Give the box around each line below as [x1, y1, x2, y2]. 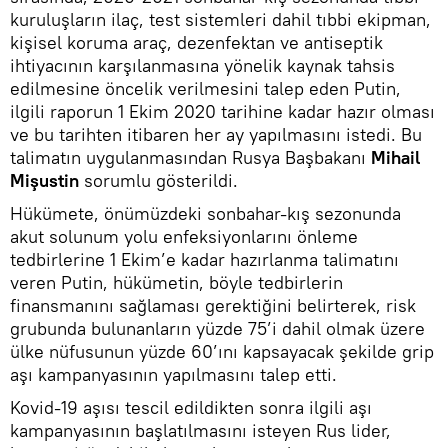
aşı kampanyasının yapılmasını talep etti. [10, 362, 337, 386]
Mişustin [10, 168, 79, 192]
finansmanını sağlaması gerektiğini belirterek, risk [10, 293, 416, 317]
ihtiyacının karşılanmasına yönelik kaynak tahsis [10, 53, 395, 77]
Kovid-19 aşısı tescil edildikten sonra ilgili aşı [10, 395, 372, 419]
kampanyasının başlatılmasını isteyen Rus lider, [10, 418, 391, 442]
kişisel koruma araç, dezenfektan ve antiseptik [10, 30, 383, 54]
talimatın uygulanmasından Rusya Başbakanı [10, 145, 371, 169]
